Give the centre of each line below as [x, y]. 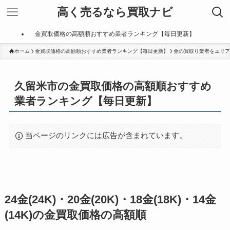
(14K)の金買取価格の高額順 [75, 215]
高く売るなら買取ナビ [115, 12]
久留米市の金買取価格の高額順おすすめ [113, 86]
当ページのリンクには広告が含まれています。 [106, 136]
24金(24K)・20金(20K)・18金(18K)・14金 [110, 200]
